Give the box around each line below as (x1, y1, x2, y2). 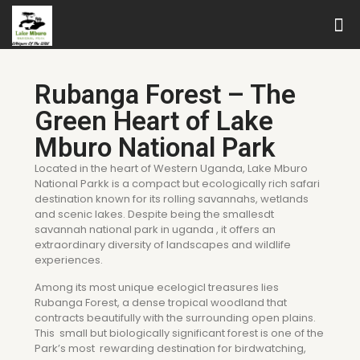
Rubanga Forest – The (35, 79, 296, 110)
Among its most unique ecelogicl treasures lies (35, 280, 279, 295)
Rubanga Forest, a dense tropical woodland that (35, 295, 287, 310)
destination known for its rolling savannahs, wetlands (35, 191, 309, 207)
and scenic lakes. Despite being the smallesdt (35, 207, 274, 222)
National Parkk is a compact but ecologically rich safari (35, 176, 320, 191)
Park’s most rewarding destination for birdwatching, (35, 341, 306, 356)
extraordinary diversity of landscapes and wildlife (35, 237, 291, 252)
